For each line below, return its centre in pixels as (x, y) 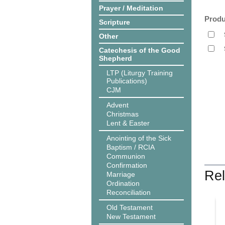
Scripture (115, 22)
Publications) (127, 81)
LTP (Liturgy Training (140, 73)
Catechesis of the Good (140, 50)
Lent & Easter (128, 123)
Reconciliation (129, 192)
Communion (126, 156)
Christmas (123, 114)
